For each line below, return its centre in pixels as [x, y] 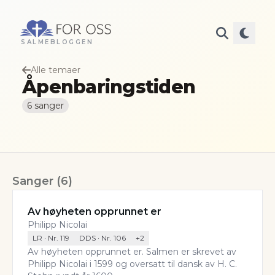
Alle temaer [56, 70]
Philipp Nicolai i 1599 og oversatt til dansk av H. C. [132, 264]
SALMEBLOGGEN [57, 42]
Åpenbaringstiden [109, 87]
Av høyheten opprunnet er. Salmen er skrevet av [132, 252]
